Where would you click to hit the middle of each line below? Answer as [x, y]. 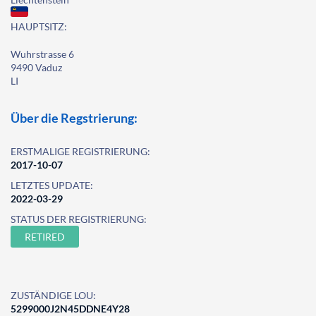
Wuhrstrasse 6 [42, 54]
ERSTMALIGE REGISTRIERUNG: [80, 151]
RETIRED [45, 237]
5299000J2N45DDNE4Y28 [70, 309]
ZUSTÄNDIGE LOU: [53, 295]
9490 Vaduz [36, 67]
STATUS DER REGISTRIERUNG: [79, 219]
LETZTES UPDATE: [52, 185]
